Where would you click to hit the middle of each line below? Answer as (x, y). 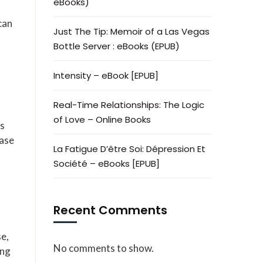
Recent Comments (110, 210)
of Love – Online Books (102, 119)
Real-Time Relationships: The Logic (129, 105)
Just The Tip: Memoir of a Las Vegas (131, 31)
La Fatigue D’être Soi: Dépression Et (129, 149)
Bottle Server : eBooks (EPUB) (117, 46)
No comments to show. (104, 248)
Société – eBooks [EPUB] (107, 163)
